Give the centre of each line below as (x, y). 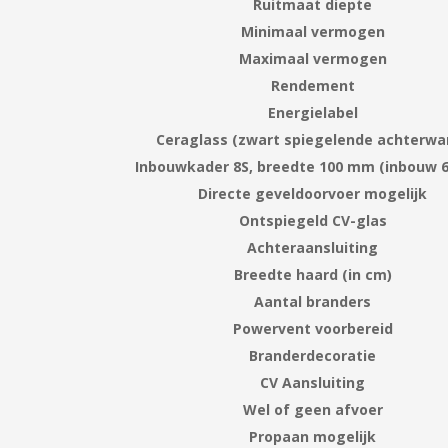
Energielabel (312, 112)
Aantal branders (313, 301)
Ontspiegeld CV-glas (312, 220)
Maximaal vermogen (312, 58)
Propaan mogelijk (313, 436)
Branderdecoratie (313, 355)
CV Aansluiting (313, 382)
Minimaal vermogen (312, 31)
